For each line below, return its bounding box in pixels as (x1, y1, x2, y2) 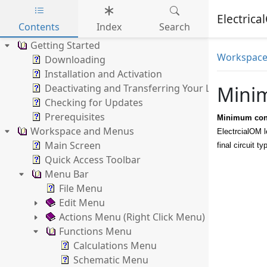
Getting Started (30, 39, 100, 52)
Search (159, 20, 190, 33)
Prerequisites (45, 110, 105, 123)
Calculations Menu (73, 239, 157, 252)
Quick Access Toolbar (45, 153, 141, 166)
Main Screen (45, 139, 101, 152)
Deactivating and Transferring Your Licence (45, 82, 239, 95)
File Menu (59, 182, 103, 195)
